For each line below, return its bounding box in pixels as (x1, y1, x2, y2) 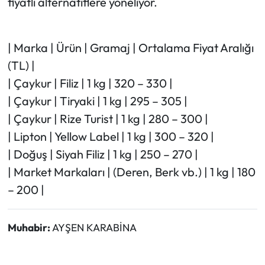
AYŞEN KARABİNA (51, 221, 137, 235)
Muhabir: (7, 221, 52, 235)
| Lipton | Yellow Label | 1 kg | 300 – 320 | (7, 129, 214, 144)
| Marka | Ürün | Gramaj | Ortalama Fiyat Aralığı (7, 40, 254, 56)
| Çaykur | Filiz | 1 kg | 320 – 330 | (7, 76, 173, 91)
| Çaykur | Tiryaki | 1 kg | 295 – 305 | (7, 93, 188, 109)
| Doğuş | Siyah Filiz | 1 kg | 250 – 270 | (7, 147, 198, 162)
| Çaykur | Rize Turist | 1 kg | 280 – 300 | (7, 111, 208, 127)
